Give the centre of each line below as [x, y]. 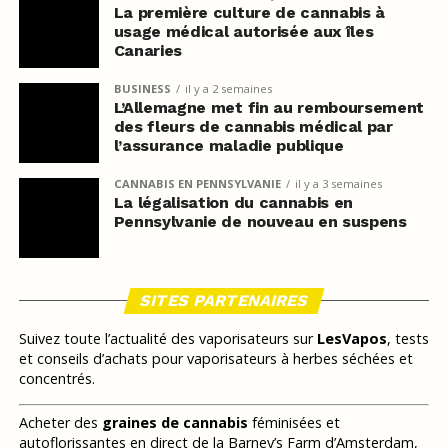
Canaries [148, 50]
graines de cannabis [174, 423]
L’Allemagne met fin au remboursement [269, 107]
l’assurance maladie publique [228, 145]
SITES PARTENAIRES [224, 300]
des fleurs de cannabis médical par [253, 126]
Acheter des [60, 423]
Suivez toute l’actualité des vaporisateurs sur [167, 338]
